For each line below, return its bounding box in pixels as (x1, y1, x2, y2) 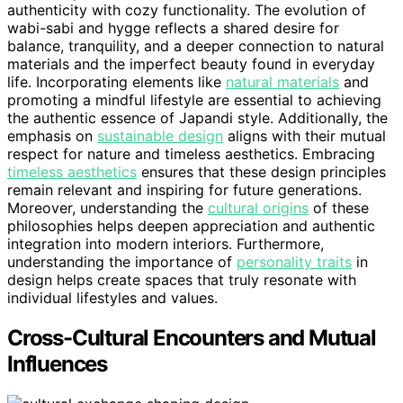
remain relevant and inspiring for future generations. (7, 180, 362, 199)
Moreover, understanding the (7, 198, 208, 217)
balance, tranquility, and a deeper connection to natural (7, 36, 384, 55)
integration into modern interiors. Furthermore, (7, 234, 324, 253)
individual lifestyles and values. (7, 288, 218, 307)
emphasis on (7, 126, 97, 145)
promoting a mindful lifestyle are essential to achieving (7, 90, 381, 109)
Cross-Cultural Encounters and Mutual (7, 324, 376, 351)
